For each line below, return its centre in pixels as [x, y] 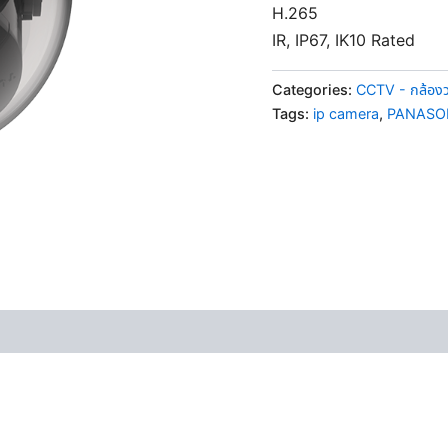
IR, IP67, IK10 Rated [343, 39]
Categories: [314, 89]
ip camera [346, 113]
